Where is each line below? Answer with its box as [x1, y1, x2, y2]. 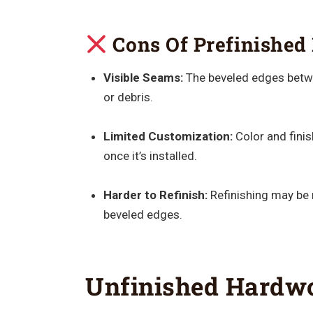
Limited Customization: [103, 129, 233, 143]
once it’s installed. [103, 148, 197, 163]
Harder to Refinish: [103, 187, 208, 202]
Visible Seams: [103, 70, 183, 85]
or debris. [103, 89, 153, 104]
